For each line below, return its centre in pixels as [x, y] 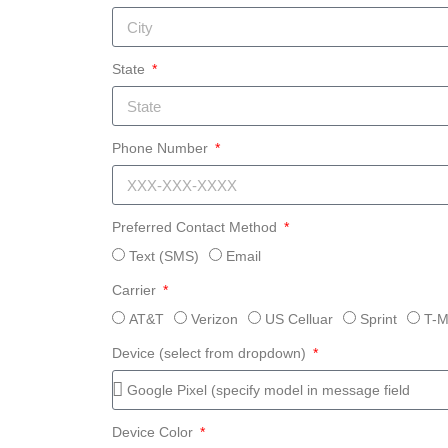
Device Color [154, 432]
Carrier [136, 290]
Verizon [214, 319]
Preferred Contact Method [196, 227]
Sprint [378, 319]
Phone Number [162, 148]
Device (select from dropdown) [211, 353]
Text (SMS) [164, 256]
